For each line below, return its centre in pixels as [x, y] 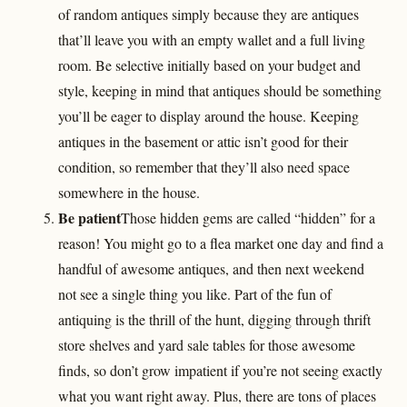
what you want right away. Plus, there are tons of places [217, 395]
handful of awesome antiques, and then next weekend [211, 268]
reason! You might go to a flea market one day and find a [221, 243]
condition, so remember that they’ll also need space [204, 166]
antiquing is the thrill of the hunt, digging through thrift [214, 319]
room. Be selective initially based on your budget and [209, 65]
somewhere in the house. [129, 192]
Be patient [89, 217]
